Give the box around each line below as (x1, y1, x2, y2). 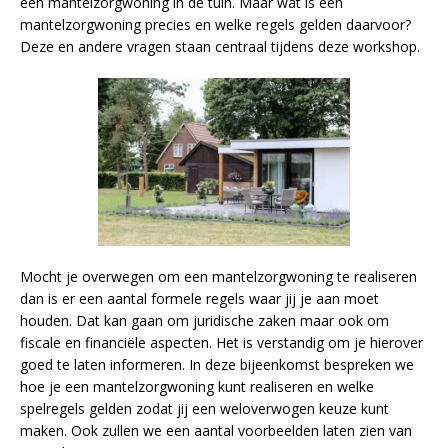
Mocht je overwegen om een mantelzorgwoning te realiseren (20, 266, 417, 286)
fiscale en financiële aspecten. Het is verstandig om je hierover (20, 332, 423, 352)
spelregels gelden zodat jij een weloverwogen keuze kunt (20, 398, 389, 418)
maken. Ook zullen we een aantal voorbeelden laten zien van (20, 420, 412, 440)
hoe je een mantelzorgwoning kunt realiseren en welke (20, 376, 374, 396)
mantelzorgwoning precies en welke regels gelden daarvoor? (20, 14, 411, 34)
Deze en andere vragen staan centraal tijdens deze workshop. (20, 36, 420, 56)
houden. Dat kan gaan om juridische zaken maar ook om (20, 310, 389, 330)
